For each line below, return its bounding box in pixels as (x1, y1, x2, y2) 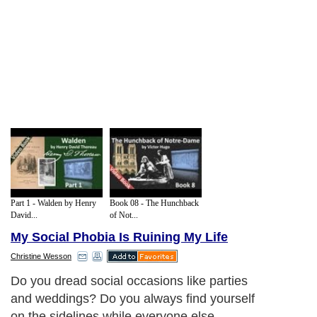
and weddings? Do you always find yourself (11, 292, 255, 306)
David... (11, 209, 38, 220)
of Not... (110, 209, 138, 220)
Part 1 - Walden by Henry (11, 197, 96, 208)
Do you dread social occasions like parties (11, 274, 248, 289)
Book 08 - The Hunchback (110, 197, 199, 208)
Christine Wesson (11, 252, 71, 261)
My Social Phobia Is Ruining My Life (11, 230, 228, 245)
